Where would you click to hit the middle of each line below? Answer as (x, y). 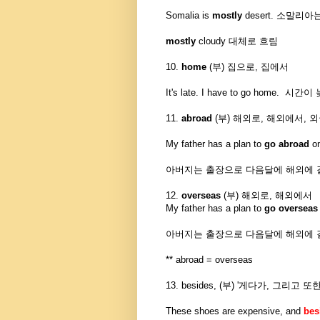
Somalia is (189, 16)
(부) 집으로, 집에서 (247, 67)
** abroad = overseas (209, 260)
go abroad (288, 144)
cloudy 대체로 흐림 (237, 41)
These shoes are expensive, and (235, 311)
